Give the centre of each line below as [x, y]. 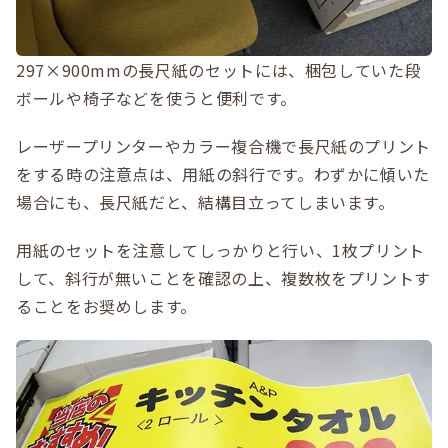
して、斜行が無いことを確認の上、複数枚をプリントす [224, 277]
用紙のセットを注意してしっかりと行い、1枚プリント [220, 249]
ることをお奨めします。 [107, 305]
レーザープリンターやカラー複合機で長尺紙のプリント [224, 145]
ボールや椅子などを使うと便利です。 [156, 97]
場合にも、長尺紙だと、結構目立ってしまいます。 [205, 201]
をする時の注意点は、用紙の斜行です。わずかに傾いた [223, 173]
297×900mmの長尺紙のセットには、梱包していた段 [219, 69]
